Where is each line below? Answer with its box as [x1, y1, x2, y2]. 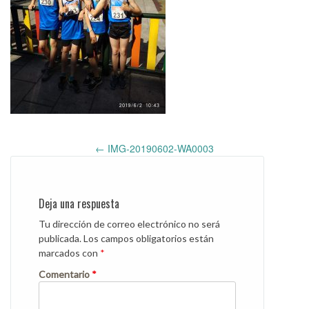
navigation [10, 152, 63, 174]
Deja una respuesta [39, 195, 119, 212]
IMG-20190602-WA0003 [105, 141, 214, 155]
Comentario [39, 268, 92, 280]
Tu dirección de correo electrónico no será [39, 217, 220, 230]
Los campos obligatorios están [83, 232, 214, 244]
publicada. [39, 232, 81, 244]
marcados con [39, 246, 100, 259]
